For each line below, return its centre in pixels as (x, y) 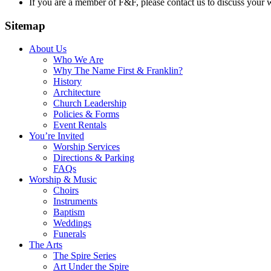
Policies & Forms (86, 114)
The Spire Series (85, 256)
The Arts (46, 245)
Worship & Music (63, 180)
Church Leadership (90, 103)
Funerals (70, 234)
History (67, 82)
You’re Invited (57, 136)
